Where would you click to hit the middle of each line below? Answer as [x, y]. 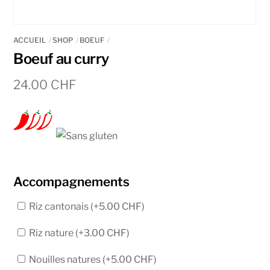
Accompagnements [72, 181]
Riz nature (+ [56, 233]
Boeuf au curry [61, 59]
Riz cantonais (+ [63, 206]
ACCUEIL [30, 40]
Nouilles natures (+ [69, 259]
